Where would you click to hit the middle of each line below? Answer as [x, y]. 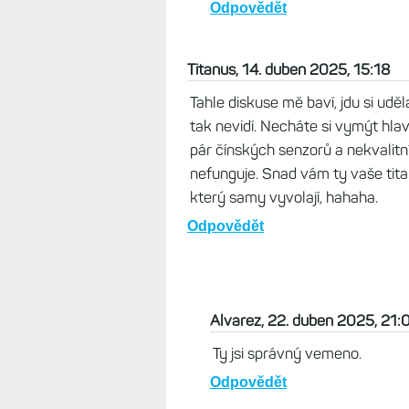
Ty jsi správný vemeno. [287, 353]
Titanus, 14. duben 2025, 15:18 [288, 69]
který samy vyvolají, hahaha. [284, 197]
